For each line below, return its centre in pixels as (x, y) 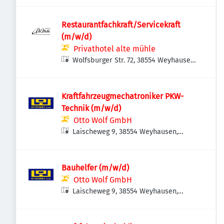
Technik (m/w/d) (91, 108)
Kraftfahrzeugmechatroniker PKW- (122, 96)
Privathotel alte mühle (114, 49)
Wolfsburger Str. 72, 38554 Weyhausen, (134, 60)
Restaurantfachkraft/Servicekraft (121, 25)
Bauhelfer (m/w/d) (95, 168)
